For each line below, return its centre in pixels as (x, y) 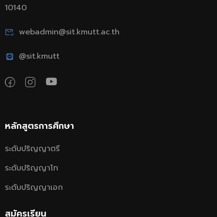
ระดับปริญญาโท (31, 168)
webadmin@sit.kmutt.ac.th (69, 32)
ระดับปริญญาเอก (34, 187)
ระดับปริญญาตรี (32, 149)
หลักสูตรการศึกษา (39, 126)
